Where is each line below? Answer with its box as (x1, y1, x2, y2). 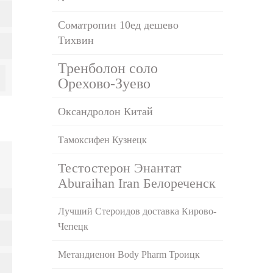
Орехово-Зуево (58, 75, 151, 91)
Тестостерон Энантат (58, 160, 182, 175)
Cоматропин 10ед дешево (58, 18, 179, 31)
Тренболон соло (58, 60, 158, 76)
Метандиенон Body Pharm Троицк (58, 249, 200, 260)
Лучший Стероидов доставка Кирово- (58, 205, 217, 216)
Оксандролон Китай (58, 105, 154, 118)
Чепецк (58, 221, 89, 232)
